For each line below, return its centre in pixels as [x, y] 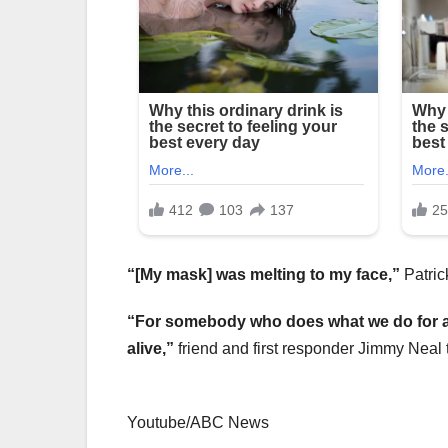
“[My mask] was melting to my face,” [263, 275]
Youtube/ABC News [198, 423]
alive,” [150, 349]
